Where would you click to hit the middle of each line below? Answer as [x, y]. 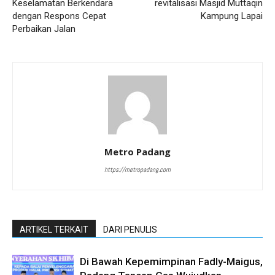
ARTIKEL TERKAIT [54, 230]
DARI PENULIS [130, 230]
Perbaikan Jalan [44, 29]
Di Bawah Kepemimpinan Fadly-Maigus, [171, 262]
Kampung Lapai [232, 16]
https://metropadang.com [137, 170]
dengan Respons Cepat [59, 16]
